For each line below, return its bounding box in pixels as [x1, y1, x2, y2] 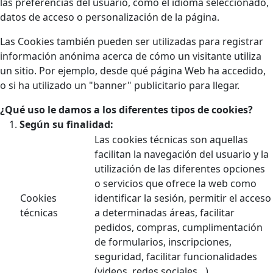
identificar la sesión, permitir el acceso [94, 191, 271, 205]
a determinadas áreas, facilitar [94, 206, 235, 220]
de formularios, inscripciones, [94, 235, 232, 249]
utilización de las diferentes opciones [94, 162, 265, 176]
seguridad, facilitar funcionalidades [94, 250, 257, 264]
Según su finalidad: [19, 118, 113, 132]
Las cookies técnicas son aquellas [94, 133, 248, 147]
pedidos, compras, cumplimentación [94, 221, 263, 235]
